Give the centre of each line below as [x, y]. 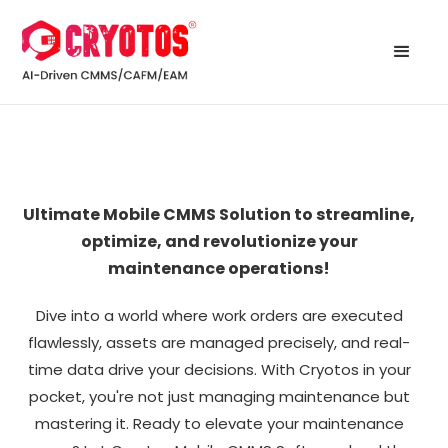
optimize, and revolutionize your [219, 241]
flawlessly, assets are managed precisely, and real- [219, 342]
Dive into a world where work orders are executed [219, 315]
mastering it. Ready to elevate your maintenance [219, 423]
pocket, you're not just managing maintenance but [219, 396]
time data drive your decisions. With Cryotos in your [219, 369]
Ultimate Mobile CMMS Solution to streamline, [219, 214]
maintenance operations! [219, 268]
